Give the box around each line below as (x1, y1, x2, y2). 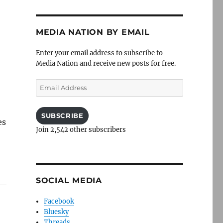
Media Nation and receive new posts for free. (35, 59, 176, 68)
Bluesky (44, 208, 69, 216)
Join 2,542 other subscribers (35, 125, 126, 134)
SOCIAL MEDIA (35, 176, 102, 185)
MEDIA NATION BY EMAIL (35, 27, 150, 37)
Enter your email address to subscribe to (35, 49, 163, 57)
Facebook (44, 197, 75, 206)
